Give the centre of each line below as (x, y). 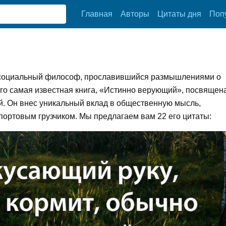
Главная (97, 14)
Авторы (135, 14)
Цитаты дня (179, 14)
